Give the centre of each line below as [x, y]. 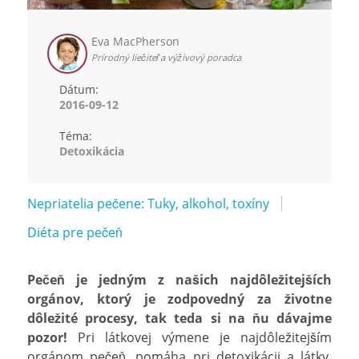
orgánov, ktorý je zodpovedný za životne [179, 298]
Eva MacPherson [135, 41]
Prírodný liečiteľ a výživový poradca [166, 57]
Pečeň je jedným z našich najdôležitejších [179, 279]
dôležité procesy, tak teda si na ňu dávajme [179, 318]
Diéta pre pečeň [75, 232]
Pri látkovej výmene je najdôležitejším [200, 337]
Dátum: [79, 89]
